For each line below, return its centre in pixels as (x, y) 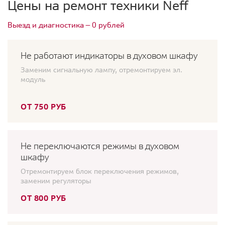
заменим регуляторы (56, 181)
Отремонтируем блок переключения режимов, (100, 172)
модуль (33, 80)
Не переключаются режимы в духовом (100, 146)
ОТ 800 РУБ (43, 198)
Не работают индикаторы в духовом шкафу (109, 56)
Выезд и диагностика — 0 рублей (66, 25)
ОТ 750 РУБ (43, 107)
